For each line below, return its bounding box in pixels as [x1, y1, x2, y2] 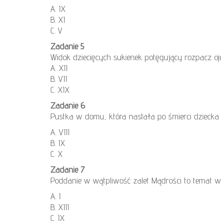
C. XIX [50, 84, 70, 95]
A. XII [50, 63, 68, 74]
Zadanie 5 [50, 41, 84, 52]
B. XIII [50, 202, 69, 213]
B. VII [50, 74, 67, 84]
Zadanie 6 [50, 100, 85, 111]
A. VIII [50, 127, 70, 138]
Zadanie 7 [50, 164, 85, 175]
